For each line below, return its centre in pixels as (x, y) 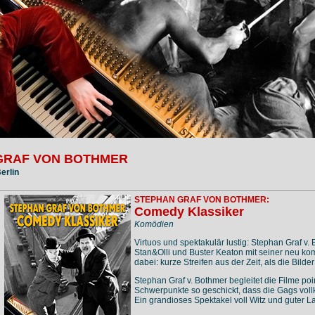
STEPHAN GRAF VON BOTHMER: (201, 200)
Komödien (154, 225)
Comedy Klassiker (189, 212)
